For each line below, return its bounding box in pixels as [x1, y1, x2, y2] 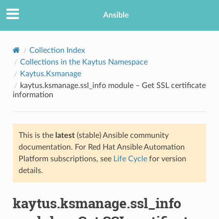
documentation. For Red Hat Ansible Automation [18, 143, 185, 151]
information [12, 90, 53, 99]
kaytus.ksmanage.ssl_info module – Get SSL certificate [20, 81, 206, 89]
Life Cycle [113, 154, 147, 163]
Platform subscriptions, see [18, 154, 113, 163]
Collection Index [29, 46, 85, 54]
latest [55, 131, 75, 139]
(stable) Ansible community [74, 131, 169, 139]
